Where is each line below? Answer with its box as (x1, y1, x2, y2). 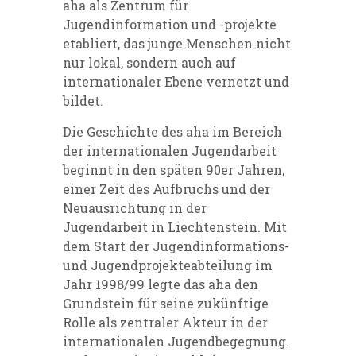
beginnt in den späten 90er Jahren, (63, 161, 284, 178)
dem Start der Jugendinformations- (63, 237, 289, 254)
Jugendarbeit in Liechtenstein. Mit (63, 218, 287, 235)
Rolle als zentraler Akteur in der (63, 313, 268, 331)
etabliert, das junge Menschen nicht (63, 34, 291, 52)
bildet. (63, 91, 103, 109)
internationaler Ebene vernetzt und (63, 72, 289, 90)
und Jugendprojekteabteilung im (63, 256, 273, 273)
